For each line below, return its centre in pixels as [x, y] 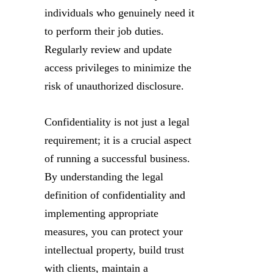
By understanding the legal [104, 176]
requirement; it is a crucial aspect [118, 140]
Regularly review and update [108, 49]
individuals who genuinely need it [119, 12]
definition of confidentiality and [115, 195]
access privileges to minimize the [118, 67]
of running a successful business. [117, 158]
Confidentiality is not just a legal [117, 122]
